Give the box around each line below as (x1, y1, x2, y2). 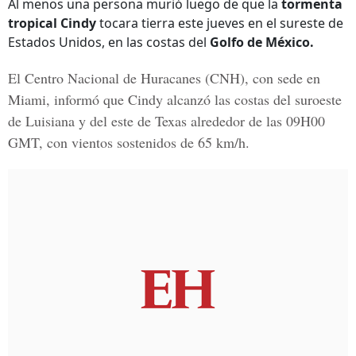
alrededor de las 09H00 (187, 111, 325, 130)
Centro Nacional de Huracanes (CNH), (25, 68, 249, 87)
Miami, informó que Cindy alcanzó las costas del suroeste (8, 90, 342, 109)
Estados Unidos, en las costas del (8, 33, 210, 51)
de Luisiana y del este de (8, 111, 155, 130)
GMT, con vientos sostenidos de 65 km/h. (8, 133, 250, 152)
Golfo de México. (210, 33, 314, 51)
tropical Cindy (8, 14, 96, 32)
